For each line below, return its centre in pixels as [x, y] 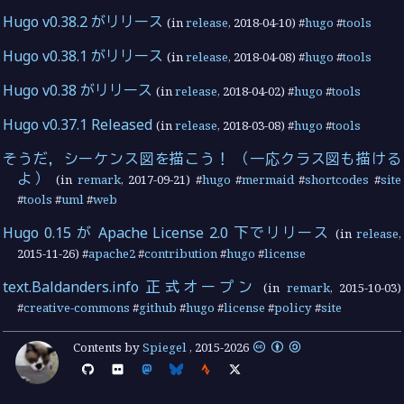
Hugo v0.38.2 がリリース [83, 22]
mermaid [268, 180]
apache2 [112, 254]
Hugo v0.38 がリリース [78, 91]
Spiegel [165, 347]
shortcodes [337, 180]
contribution [181, 254]
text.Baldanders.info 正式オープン [130, 287]
